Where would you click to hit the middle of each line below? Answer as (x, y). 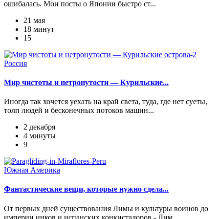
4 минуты (40, 136)
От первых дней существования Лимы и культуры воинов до (106, 208)
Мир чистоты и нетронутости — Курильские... (86, 82)
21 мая (34, 20)
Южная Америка (32, 170)
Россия (15, 63)
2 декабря (39, 127)
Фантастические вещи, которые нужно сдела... (86, 189)
